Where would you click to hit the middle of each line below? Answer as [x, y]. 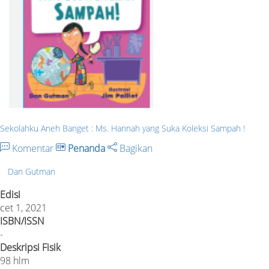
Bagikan [135, 148]
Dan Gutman [32, 171]
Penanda [86, 148]
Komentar [33, 148]
